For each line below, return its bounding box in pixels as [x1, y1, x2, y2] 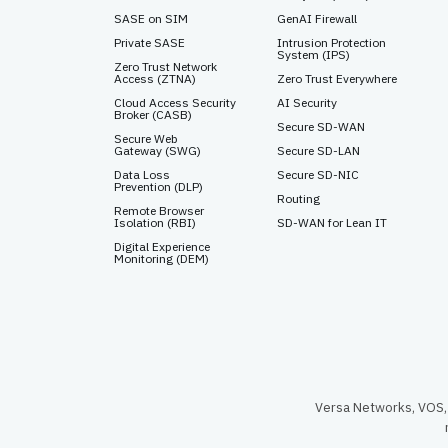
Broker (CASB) [114, 107, 192, 122]
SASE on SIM [114, 11, 188, 26]
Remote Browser [114, 203, 204, 218]
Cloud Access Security [114, 95, 236, 110]
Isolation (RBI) [114, 215, 196, 230]
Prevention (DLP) [114, 179, 203, 194]
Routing [276, 191, 320, 206]
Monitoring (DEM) [114, 251, 209, 266]
